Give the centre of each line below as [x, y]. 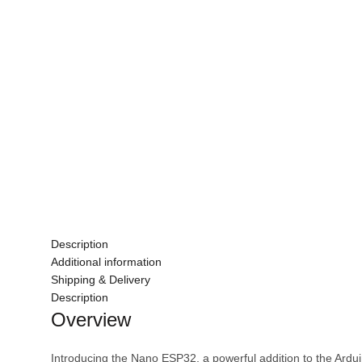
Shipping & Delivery [100, 280]
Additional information [106, 262]
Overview [90, 320]
